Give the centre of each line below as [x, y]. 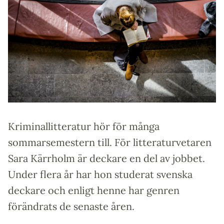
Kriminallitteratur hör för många [84, 126]
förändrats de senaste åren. [71, 206]
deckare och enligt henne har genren [94, 190]
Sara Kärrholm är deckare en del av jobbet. [106, 158]
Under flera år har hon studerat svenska [100, 174]
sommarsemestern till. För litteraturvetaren [110, 142]
